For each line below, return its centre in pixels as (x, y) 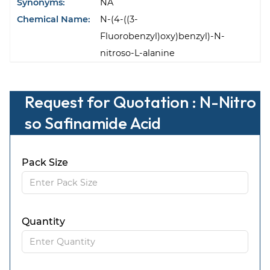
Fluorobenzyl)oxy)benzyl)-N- (163, 36)
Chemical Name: (54, 20)
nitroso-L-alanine (138, 53)
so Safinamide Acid (93, 123)
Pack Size (45, 163)
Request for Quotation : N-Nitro (140, 102)
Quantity (44, 222)
